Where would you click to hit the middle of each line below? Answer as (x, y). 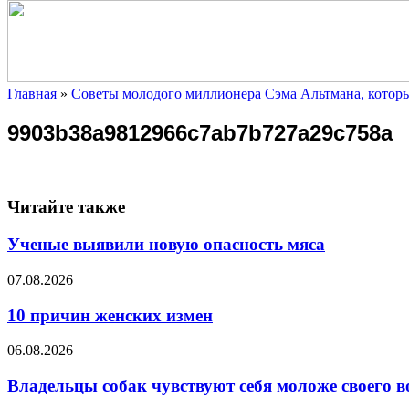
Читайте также (66, 207)
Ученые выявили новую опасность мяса (166, 245)
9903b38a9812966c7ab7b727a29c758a (200, 132)
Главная (32, 93)
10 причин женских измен (110, 315)
